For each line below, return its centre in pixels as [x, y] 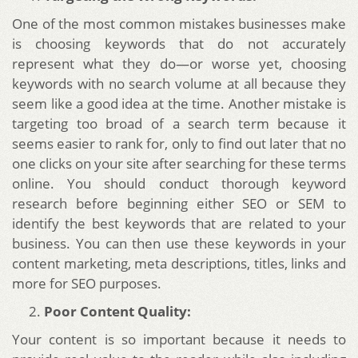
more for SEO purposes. [87, 284]
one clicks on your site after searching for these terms [179, 164]
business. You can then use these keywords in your [179, 244]
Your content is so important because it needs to [179, 340]
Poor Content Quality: [117, 312]
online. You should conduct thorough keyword [179, 184]
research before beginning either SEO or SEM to [179, 204]
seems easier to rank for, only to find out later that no [179, 144]
